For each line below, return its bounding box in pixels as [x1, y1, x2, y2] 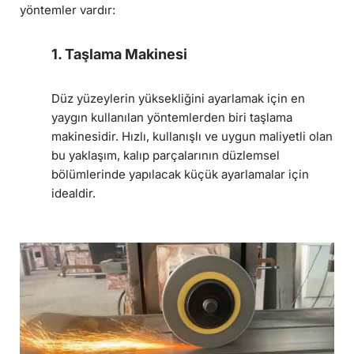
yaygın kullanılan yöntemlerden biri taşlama [51, 109, 292, 125]
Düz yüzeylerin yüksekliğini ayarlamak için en [51, 90, 305, 106]
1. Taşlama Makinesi [51, 45, 187, 62]
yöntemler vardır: [20, 2, 115, 17]
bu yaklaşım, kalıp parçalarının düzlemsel [51, 147, 280, 163]
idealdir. [51, 185, 96, 201]
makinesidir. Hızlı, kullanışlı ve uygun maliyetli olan [51, 128, 333, 144]
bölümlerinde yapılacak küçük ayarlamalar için [51, 166, 309, 182]
